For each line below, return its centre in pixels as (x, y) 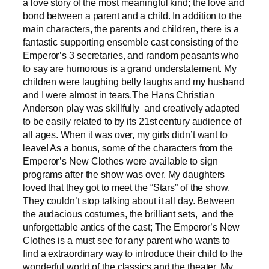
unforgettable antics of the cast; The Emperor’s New (131, 227)
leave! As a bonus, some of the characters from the (128, 147)
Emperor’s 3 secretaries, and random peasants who (131, 55)
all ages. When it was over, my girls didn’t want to (125, 134)
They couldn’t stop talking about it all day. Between (129, 200)
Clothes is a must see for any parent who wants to (127, 240)
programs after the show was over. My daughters (124, 174)
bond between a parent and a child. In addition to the (132, 15)
